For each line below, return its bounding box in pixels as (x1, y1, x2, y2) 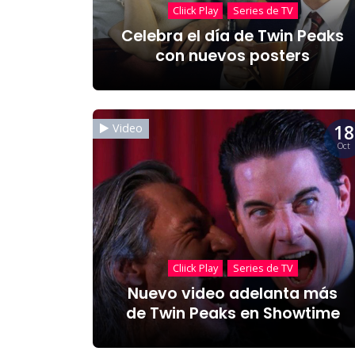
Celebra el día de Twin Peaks (121, 25, 345, 47)
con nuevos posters (155, 44, 311, 67)
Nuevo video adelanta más (128, 282, 338, 304)
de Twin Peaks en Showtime (125, 302, 340, 324)
